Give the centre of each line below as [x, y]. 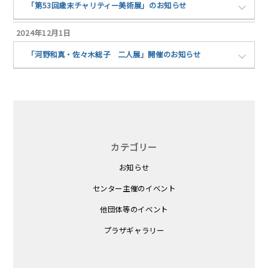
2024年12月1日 [43, 33]
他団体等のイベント [134, 209]
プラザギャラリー [134, 230]
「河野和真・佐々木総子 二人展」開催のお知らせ [114, 55]
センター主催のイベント [134, 188]
